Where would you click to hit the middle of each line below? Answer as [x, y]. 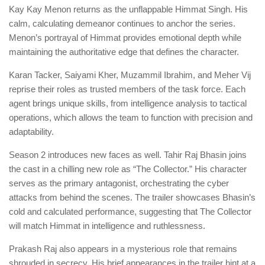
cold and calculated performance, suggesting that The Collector [130, 212]
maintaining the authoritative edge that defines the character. [124, 52]
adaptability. [31, 132]
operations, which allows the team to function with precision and [131, 118]
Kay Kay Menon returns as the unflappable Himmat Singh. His [128, 9]
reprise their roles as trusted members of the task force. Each [127, 89]
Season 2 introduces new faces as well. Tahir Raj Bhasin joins [128, 155]
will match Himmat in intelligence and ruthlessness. [107, 226]
